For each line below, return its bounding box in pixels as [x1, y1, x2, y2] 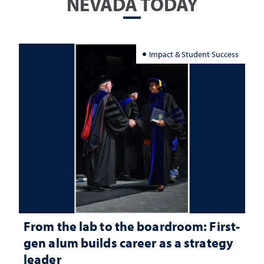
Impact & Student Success [149, 48, 239, 59]
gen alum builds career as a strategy [24, 234, 234, 252]
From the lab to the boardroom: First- [24, 217, 240, 235]
